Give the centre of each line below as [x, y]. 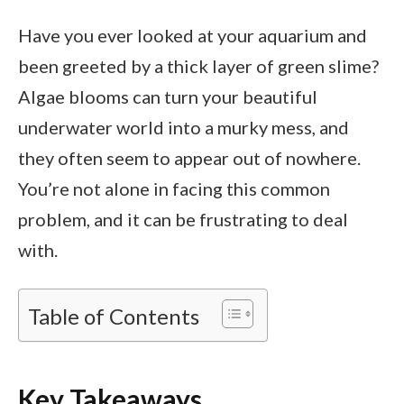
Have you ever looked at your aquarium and [193, 35]
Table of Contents [114, 316]
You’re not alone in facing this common [174, 188]
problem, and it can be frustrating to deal [183, 219]
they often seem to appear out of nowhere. [189, 158]
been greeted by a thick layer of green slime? [198, 66]
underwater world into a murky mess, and [184, 127]
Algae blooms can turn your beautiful [168, 96]
